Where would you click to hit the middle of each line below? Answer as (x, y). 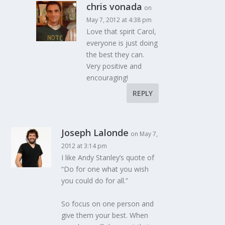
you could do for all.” (95, 181)
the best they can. (116, 55)
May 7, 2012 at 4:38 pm (119, 20)
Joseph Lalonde (95, 133)
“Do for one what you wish (105, 169)
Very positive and (114, 66)
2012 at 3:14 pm (84, 146)
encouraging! (107, 78)
